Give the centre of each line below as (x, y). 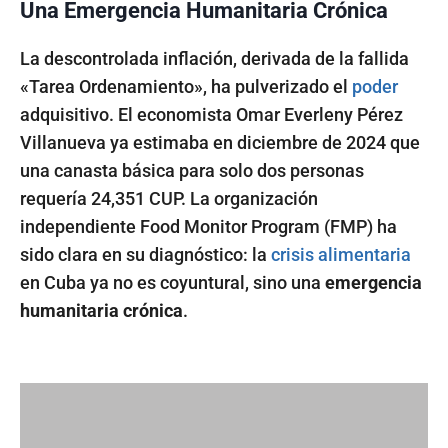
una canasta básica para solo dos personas (192, 170)
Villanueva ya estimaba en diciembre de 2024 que (220, 142)
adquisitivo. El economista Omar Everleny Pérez (211, 114)
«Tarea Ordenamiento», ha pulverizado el (186, 86)
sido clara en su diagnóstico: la (145, 254)
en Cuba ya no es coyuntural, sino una (172, 282)
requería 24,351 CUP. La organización (169, 198)
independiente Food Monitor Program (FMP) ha (208, 226)
